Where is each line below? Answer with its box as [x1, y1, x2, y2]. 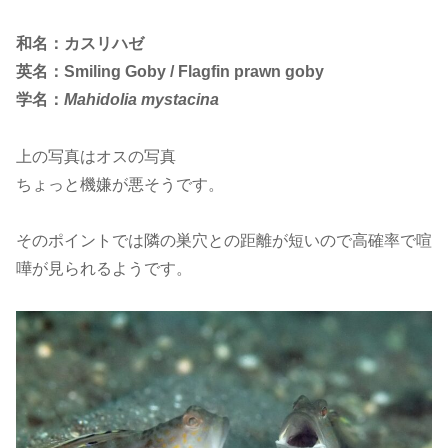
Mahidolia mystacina [64, 90, 219, 108]
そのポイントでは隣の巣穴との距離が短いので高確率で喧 [16, 231, 432, 249]
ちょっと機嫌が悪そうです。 [16, 175, 224, 193]
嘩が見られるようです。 [16, 259, 192, 277]
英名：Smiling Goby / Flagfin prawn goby [16, 62, 324, 80]
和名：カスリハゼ [16, 34, 144, 52]
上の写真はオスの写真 [16, 147, 176, 165]
